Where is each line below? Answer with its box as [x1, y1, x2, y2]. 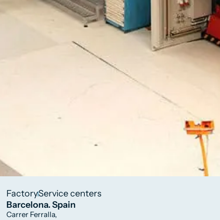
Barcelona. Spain [6, 199, 76, 211]
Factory [6, 188, 38, 199]
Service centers [38, 188, 102, 199]
